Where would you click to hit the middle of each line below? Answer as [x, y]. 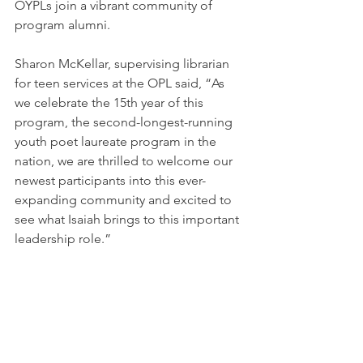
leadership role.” [63, 238]
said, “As [200, 83]
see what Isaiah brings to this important [128, 219]
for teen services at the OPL [93, 83]
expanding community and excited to [125, 199]
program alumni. [64, 24]
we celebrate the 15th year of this [111, 102]
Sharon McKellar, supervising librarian [124, 63]
